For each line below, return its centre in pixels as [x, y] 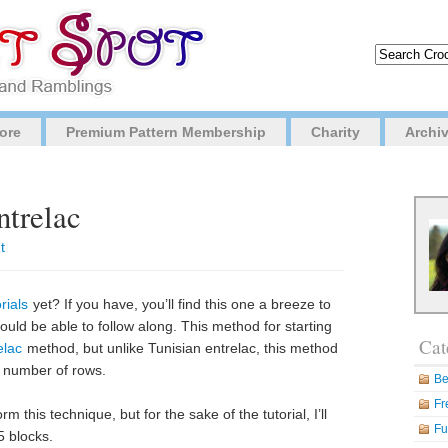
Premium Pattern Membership [166, 132]
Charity [335, 132]
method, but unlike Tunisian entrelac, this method [180, 348]
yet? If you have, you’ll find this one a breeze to [180, 304]
